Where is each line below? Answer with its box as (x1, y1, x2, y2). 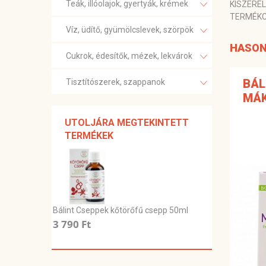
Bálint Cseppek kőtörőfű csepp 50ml (53, 205, 188, 215)
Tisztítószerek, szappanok (66, 77, 165, 87)
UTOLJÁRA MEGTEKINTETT (65, 117, 189, 129)
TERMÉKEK (65, 130, 113, 142)
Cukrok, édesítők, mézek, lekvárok (66, 51, 192, 61)
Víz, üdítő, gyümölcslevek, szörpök (66, 25, 194, 35)
